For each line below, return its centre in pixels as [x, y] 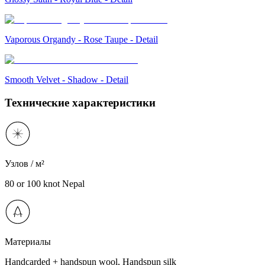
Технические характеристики [80, 103]
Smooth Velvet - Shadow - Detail [67, 80]
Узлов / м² [25, 163]
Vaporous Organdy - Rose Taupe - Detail [81, 40]
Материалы [28, 241]
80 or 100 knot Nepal [45, 183]
